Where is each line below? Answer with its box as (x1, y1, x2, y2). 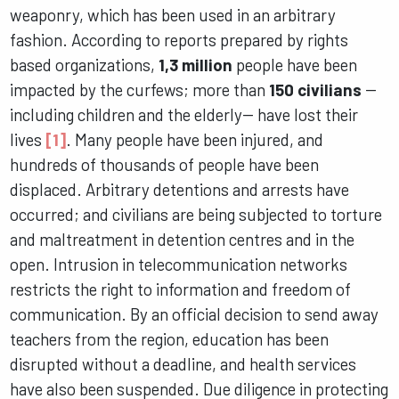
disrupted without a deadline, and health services (10, 354, 357, 375)
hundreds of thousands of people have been (10, 154, 320, 175)
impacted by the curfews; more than (10, 79, 270, 101)
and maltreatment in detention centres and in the (10, 229, 355, 250)
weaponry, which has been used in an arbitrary (10, 4, 337, 26)
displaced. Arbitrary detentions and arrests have (10, 179, 350, 200)
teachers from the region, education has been (10, 329, 330, 350)
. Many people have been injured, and (66, 129, 324, 151)
